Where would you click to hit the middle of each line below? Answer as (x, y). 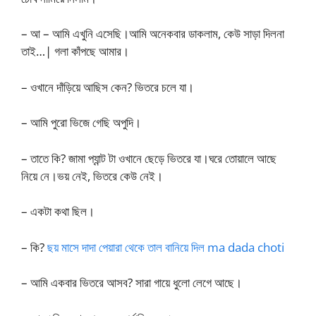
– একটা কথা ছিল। (58, 211)
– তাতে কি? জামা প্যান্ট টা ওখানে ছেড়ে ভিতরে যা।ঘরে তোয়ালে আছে (149, 158)
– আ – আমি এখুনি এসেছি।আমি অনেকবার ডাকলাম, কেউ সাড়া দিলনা (153, 34)
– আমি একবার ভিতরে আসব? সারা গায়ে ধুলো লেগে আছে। (132, 282)
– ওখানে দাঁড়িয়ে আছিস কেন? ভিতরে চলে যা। (108, 87)
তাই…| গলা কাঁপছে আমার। (75, 51)
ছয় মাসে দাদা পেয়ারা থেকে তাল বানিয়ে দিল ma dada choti (166, 247)
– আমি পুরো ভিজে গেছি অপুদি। (81, 122)
